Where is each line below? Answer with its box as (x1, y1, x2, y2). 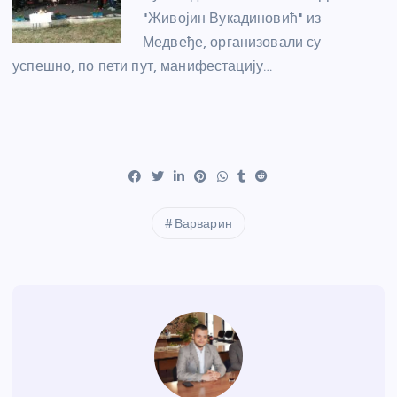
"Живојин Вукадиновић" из (143, 10, 322, 27)
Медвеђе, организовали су (143, 34, 322, 51)
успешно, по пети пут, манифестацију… (12, 58, 273, 75)
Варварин (174, 216, 232, 232)
